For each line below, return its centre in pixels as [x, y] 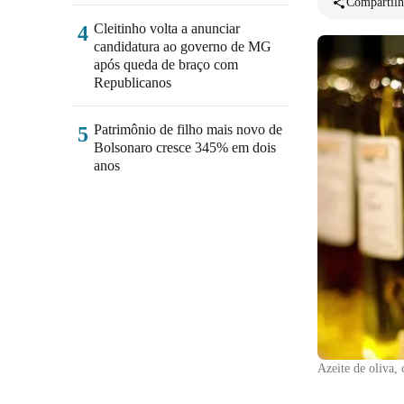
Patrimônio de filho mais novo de [188, 129]
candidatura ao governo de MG [183, 46]
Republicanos [133, 83]
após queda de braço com [166, 64]
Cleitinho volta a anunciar [167, 28]
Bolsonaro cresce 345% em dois [185, 147]
